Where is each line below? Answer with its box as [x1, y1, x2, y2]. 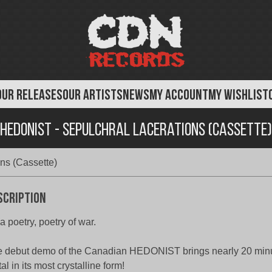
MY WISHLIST [208, 89, 268, 103]
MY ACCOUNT [149, 89, 208, 103]
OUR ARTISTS [63, 89, 123, 103]
